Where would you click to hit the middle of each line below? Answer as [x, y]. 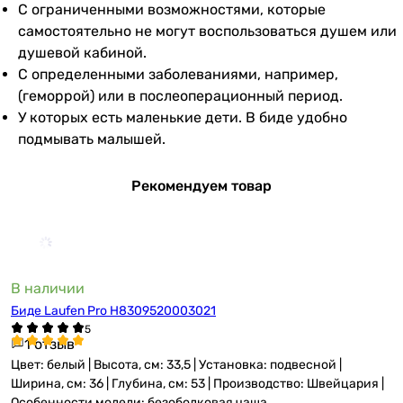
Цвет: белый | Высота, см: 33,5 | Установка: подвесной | [176, 365]
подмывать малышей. [92, 139]
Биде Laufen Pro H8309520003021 [113, 311]
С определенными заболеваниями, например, [178, 74]
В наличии [48, 288]
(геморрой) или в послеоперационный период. [180, 96]
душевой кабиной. [82, 53]
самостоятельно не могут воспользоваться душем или [207, 31]
